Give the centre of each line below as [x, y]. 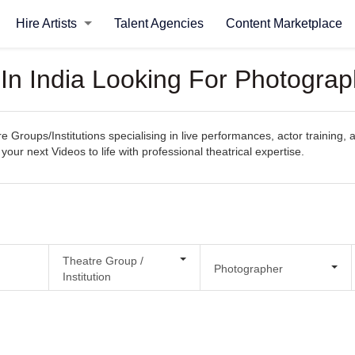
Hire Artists [48, 23]
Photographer [248, 268]
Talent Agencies [158, 23]
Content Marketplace [284, 23]
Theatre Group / [103, 260]
